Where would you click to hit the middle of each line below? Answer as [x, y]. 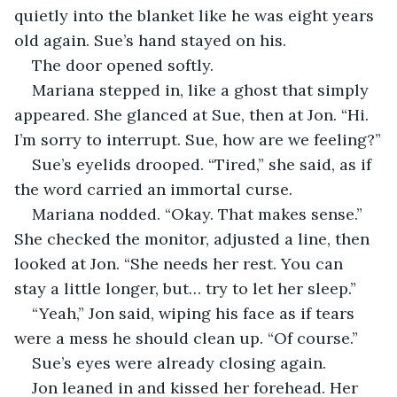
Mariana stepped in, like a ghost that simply [202, 90]
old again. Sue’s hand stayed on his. [150, 40]
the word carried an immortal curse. [153, 189]
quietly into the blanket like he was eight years [196, 15]
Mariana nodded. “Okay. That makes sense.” [199, 214]
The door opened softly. [123, 65]
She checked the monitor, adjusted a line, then [194, 238]
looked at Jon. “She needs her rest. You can [181, 263]
